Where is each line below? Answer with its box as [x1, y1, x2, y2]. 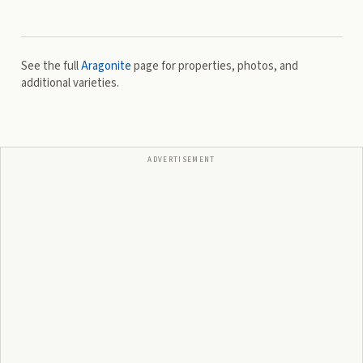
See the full [20, 58, 81, 75]
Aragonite [80, 58, 131, 75]
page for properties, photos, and [130, 58, 298, 75]
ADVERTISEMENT [147, 154, 216, 165]
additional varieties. [20, 75, 119, 92]
